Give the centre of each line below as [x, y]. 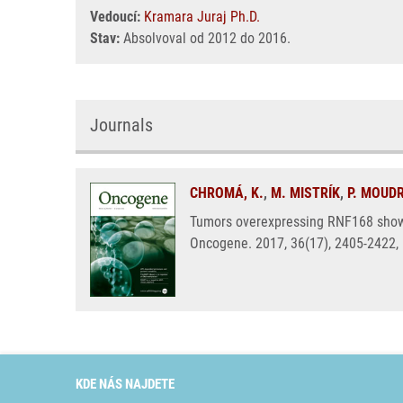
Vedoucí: [115, 17]
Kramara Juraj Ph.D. [202, 17]
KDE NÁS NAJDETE [125, 384]
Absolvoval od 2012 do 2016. [205, 38]
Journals [121, 125]
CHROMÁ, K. [227, 193]
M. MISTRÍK [305, 193]
